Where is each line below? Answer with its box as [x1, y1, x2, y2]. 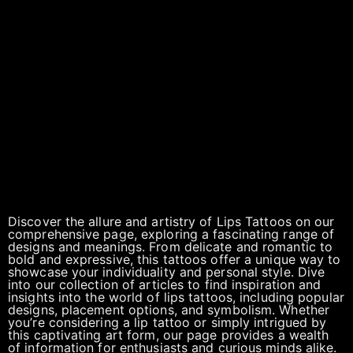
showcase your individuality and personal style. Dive [8, 264, 325, 280]
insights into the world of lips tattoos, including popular [8, 289, 344, 305]
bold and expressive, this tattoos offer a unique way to [8, 251, 341, 267]
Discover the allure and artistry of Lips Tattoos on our [8, 214, 335, 229]
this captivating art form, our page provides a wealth [8, 327, 329, 343]
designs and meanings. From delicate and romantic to [8, 239, 333, 255]
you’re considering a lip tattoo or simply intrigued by [8, 314, 327, 330]
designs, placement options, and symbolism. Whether [8, 302, 330, 318]
